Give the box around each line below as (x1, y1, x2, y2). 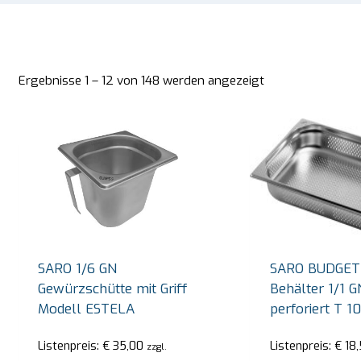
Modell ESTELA (38, 299, 135, 318)
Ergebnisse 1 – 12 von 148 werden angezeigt (18, 72, 264, 89)
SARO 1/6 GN (38, 259, 118, 278)
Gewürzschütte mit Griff (38, 279, 188, 298)
